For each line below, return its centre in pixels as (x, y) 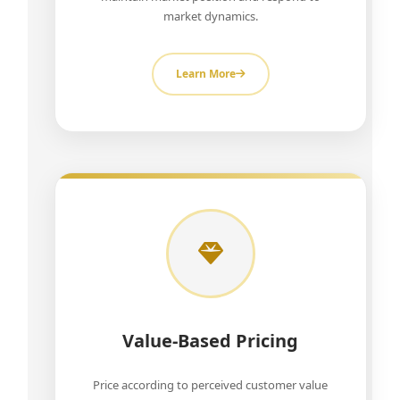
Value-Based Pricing (211, 341)
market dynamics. (210, 16)
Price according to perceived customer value (211, 385)
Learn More (205, 74)
